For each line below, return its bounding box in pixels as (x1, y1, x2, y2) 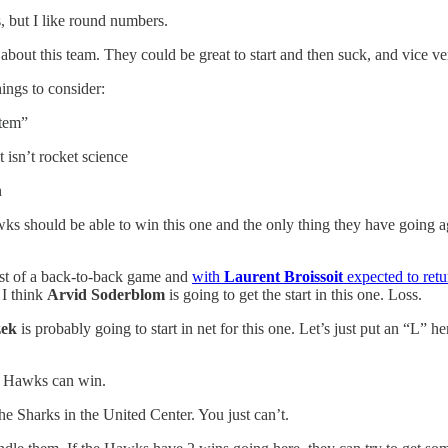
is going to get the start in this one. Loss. (165, 285, 422, 303)
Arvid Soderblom (47, 285, 165, 303)
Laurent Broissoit (224, 267, 343, 285)
